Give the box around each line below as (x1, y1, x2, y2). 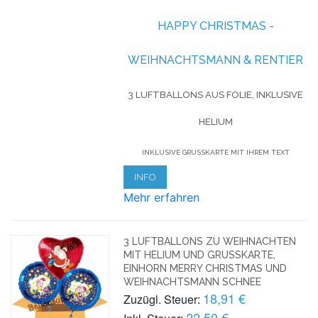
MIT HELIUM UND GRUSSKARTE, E (124, 248, 276, 261)
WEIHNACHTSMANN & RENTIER (128, 53, 304, 67)
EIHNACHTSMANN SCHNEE (124, 275, 256, 287)
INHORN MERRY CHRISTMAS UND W (124, 262, 287, 274)
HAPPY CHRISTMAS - (157, 18, 274, 33)
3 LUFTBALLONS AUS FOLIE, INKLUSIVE (128, 89, 303, 100)
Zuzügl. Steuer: (124, 290, 201, 307)
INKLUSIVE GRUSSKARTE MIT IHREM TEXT (141, 148, 285, 156)
